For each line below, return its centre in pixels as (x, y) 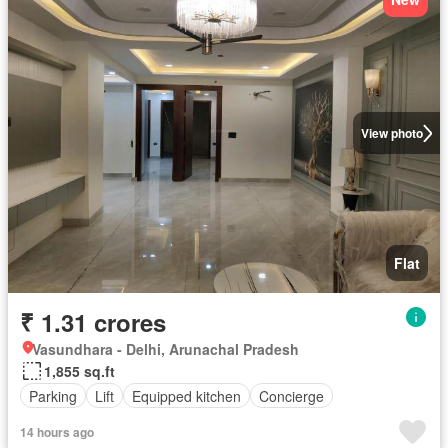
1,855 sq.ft (79, 371)
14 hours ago (57, 432)
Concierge (291, 395)
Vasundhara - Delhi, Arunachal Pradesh (165, 349)
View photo (391, 133)
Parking (53, 395)
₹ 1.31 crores (93, 322)
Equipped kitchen (186, 395)
